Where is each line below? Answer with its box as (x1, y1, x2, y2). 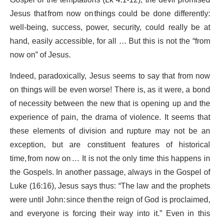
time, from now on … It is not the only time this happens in (10, 150, 210, 167)
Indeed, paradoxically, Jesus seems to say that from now (10, 68, 210, 85)
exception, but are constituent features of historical (10, 137, 210, 154)
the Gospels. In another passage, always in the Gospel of (10, 164, 210, 181)
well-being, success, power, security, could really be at (10, 19, 210, 36)
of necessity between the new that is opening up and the (10, 95, 210, 112)
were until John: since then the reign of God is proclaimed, (10, 192, 210, 209)
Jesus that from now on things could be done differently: (10, 5, 210, 23)
